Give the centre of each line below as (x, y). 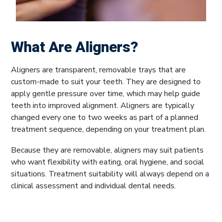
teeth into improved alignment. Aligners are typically (103, 105)
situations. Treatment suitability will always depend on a (110, 174)
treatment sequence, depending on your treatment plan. (108, 129)
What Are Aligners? (75, 47)
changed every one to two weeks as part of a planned (105, 117)
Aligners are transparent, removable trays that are (98, 70)
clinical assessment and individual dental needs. (93, 186)
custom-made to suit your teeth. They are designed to (106, 82)
